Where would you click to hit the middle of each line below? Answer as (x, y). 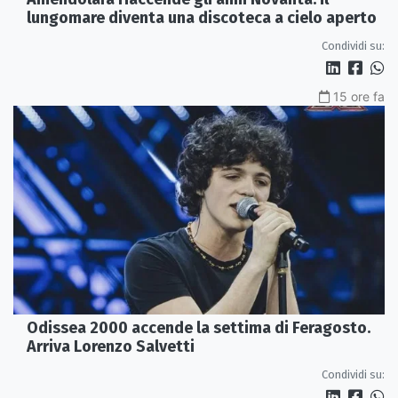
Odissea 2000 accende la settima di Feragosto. (199, 327)
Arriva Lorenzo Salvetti (111, 346)
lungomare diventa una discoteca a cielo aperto (202, 17)
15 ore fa (359, 96)
